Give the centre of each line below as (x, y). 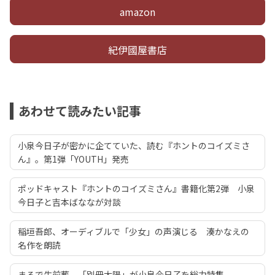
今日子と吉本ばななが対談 (69, 202)
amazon (137, 12)
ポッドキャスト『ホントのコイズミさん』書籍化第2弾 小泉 (136, 189)
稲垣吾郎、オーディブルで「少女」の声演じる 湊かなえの (134, 232)
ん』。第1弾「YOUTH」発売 (73, 159)
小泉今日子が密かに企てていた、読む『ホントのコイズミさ (134, 146)
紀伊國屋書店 (137, 50)
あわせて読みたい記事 (80, 111)
